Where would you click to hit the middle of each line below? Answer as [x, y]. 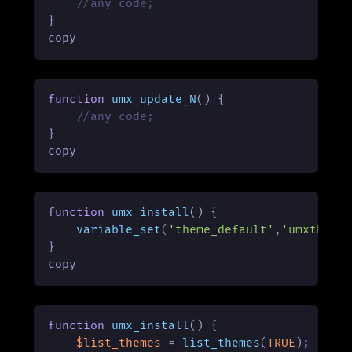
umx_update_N [154, 100]
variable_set [119, 230]
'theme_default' [222, 230]
